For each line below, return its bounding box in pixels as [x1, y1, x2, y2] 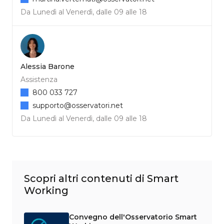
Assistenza [20, 74, 57, 84]
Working [24, 184, 68, 196]
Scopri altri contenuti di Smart [24, 172, 178, 184]
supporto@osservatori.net [32, 100, 123, 110]
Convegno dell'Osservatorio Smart [68, 212, 197, 221]
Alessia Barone [20, 61, 74, 71]
